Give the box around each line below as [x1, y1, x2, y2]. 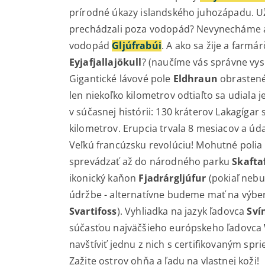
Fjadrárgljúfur [138, 172, 206, 185]
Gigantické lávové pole [69, 72, 173, 86]
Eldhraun [173, 72, 218, 86]
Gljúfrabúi [112, 39, 161, 53]
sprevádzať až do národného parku [69, 155, 232, 169]
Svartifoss [69, 205, 117, 218]
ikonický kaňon [69, 172, 139, 185]
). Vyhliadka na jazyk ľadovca [117, 205, 247, 218]
